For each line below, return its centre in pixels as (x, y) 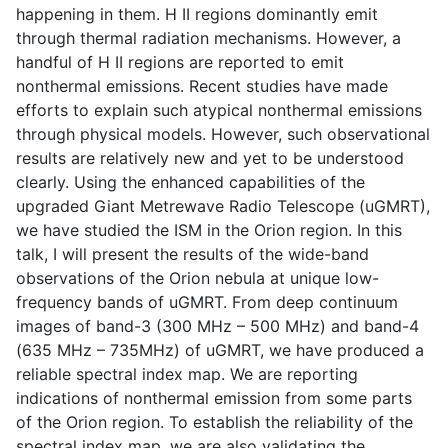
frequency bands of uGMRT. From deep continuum (207, 301)
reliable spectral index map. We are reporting (187, 373)
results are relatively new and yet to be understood (210, 157)
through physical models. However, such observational (223, 133)
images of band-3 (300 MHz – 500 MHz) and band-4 (217, 325)
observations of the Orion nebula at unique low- (197, 277)
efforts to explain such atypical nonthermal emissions (219, 109)
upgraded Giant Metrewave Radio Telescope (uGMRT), (223, 205)
